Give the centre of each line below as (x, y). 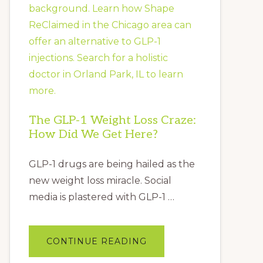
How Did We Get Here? (93, 134)
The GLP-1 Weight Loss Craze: (112, 120)
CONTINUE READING (97, 241)
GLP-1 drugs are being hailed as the (112, 164)
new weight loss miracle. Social (100, 180)
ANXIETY (167, 13)
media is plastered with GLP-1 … (102, 197)
